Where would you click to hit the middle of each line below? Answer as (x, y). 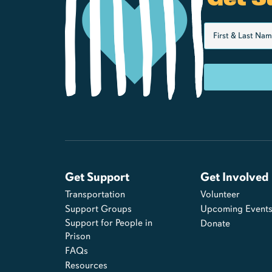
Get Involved (234, 177)
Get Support (97, 177)
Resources (86, 265)
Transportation (95, 194)
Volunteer (220, 194)
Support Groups (98, 208)
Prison (77, 236)
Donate (215, 223)
